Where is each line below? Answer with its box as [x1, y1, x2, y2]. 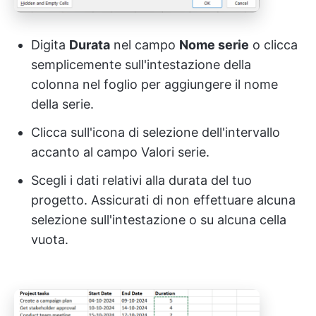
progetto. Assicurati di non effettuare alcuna [31, 192, 296, 207]
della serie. [31, 96, 94, 111]
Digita [31, 37, 69, 52]
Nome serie [179, 37, 249, 52]
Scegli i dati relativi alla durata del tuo [31, 172, 252, 188]
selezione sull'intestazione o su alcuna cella [31, 212, 286, 227]
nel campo [110, 37, 179, 52]
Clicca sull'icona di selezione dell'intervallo [31, 124, 280, 140]
